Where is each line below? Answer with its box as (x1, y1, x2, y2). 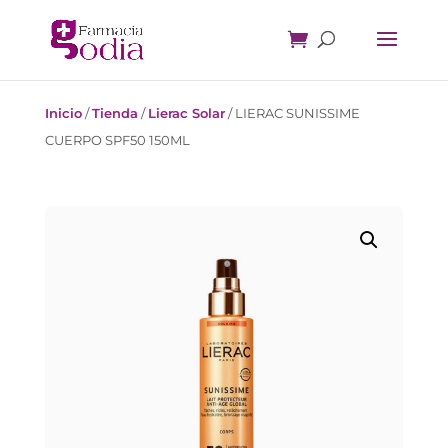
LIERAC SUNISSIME (234, 105, 360, 121)
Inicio (44, 105, 82, 121)
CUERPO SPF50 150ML (44, 132, 190, 148)
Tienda (91, 105, 138, 121)
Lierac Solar (147, 105, 225, 121)
